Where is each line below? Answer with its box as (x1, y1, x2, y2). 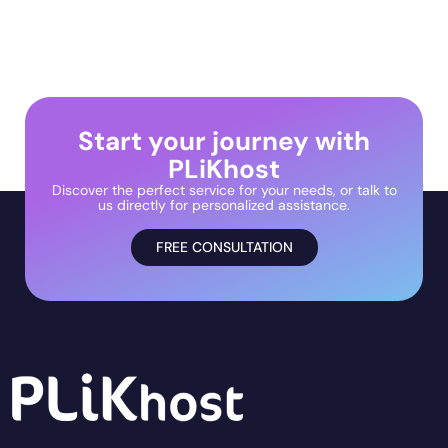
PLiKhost (168, 152, 280, 186)
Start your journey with (78, 124, 370, 158)
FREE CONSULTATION (155, 238, 293, 256)
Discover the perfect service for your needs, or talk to (51, 181, 397, 199)
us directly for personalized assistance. (98, 196, 350, 214)
